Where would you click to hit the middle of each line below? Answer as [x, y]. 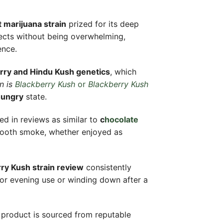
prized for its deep [103, 24]
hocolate [121, 119]
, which [123, 72]
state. [35, 97]
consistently [108, 167]
